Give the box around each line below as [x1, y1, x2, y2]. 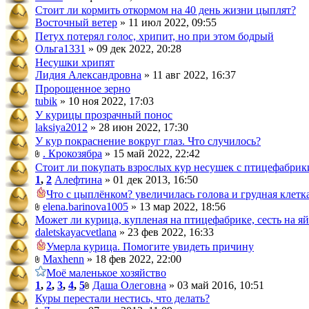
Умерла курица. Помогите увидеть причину [46, 241, 254, 252]
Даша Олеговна [92, 279, 166, 291]
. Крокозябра [43, 148, 102, 159]
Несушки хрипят [35, 57, 114, 68]
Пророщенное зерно [35, 83, 130, 94]
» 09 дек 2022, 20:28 [86, 43, 181, 54]
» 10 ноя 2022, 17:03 [57, 95, 154, 107]
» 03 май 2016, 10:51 [166, 279, 264, 291]
